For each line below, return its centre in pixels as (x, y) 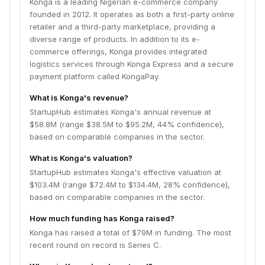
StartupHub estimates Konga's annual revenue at (120, 112)
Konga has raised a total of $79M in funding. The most (130, 232)
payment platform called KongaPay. (95, 76)
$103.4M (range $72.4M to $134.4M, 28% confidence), (130, 185)
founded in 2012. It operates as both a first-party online (132, 14)
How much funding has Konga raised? (102, 218)
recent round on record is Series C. (95, 245)
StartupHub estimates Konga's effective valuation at (125, 172)
